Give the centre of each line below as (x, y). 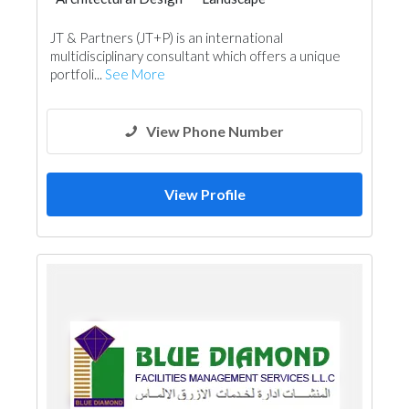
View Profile (204, 194)
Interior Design (103, 18)
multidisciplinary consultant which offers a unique (195, 56)
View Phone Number (215, 131)
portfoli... (78, 74)
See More (135, 74)
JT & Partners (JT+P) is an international (167, 37)
